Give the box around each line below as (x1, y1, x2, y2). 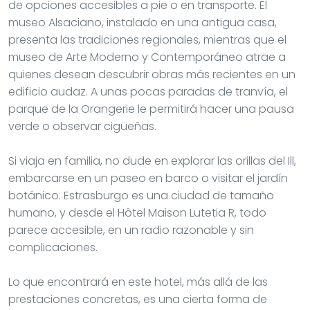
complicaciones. (8, 239, 98, 255)
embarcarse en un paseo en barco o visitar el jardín (8, 170, 288, 186)
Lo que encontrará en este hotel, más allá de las (8, 273, 268, 290)
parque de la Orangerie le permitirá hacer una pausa (8, 100, 294, 117)
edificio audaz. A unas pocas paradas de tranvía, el (8, 83, 288, 100)
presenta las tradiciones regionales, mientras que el (8, 31, 286, 48)
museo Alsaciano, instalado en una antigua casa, (8, 14, 277, 30)
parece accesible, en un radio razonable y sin (8, 221, 254, 238)
